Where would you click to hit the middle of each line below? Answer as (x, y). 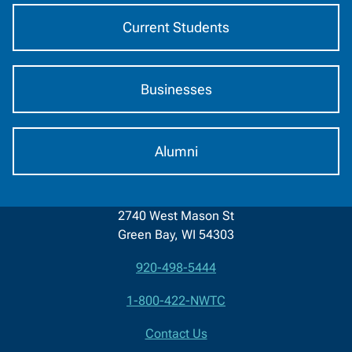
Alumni (176, 151)
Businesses (176, 89)
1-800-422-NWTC (176, 301)
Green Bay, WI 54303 (176, 234)
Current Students (176, 27)
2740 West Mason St (176, 215)
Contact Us (176, 334)
